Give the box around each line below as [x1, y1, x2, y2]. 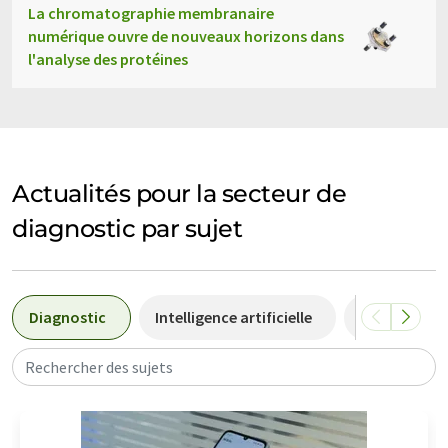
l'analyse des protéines [28, 48, 188, 69]
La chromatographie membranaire [28, 2, 274, 23]
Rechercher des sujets [25, 356, 173, 377]
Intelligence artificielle [155, 306, 312, 327]
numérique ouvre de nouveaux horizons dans [28, 25, 344, 46]
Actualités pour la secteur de [12, 178, 347, 208]
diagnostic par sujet [12, 213, 243, 243]
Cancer [360, 306, 409, 327]
